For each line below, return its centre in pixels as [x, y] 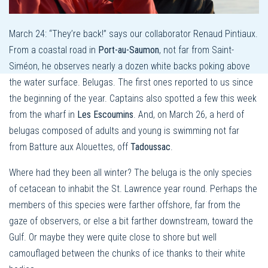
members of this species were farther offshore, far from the [125, 205]
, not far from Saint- [197, 50]
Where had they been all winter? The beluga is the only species [130, 173]
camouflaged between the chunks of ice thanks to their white [127, 254]
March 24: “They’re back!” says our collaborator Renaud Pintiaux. [133, 34]
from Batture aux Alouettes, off [70, 147]
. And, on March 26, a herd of [189, 115]
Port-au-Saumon [129, 50]
